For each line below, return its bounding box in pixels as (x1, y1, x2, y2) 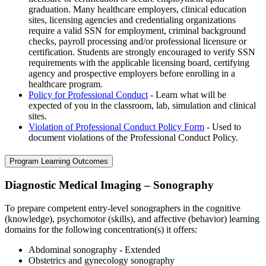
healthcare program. (28, 78, 103, 89)
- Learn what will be (148, 89, 226, 100)
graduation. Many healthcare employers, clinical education (28, 4, 246, 14)
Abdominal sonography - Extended (28, 244, 160, 255)
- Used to (204, 121, 241, 132)
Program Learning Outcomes (9, 157, 108, 166)
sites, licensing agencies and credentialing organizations (28, 14, 236, 25)
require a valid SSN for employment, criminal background (28, 25, 246, 36)
